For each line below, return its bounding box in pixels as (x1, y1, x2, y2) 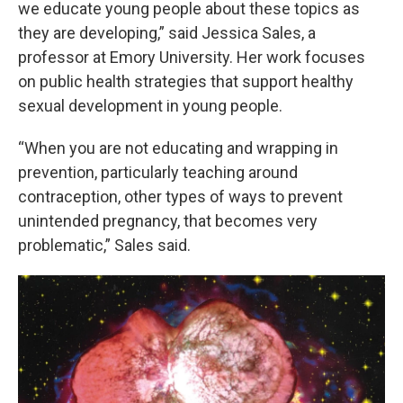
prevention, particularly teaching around (18, 162, 298, 182)
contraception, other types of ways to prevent (18, 186, 343, 206)
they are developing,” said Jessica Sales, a (18, 22, 316, 42)
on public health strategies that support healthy (18, 71, 354, 91)
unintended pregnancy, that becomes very (18, 210, 318, 230)
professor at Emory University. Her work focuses (18, 47, 365, 67)
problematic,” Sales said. (18, 235, 191, 255)
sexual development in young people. (18, 95, 282, 115)
